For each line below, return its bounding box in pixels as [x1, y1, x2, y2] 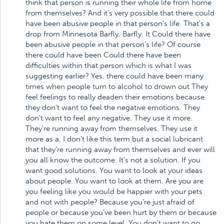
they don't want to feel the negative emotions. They [25, 103, 200, 112]
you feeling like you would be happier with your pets [25, 187, 202, 196]
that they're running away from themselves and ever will [25, 145, 215, 154]
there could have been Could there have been [25, 50, 181, 59]
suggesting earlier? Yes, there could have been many [25, 71, 203, 80]
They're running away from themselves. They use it [25, 124, 197, 133]
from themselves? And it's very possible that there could [25, 8, 214, 17]
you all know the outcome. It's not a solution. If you [25, 155, 200, 164]
